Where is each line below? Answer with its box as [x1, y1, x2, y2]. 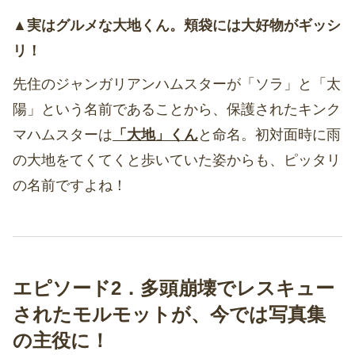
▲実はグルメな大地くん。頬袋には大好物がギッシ [13, 17, 341, 34]
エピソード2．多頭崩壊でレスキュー [13, 277, 334, 300]
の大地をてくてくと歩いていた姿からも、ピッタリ [13, 152, 341, 169]
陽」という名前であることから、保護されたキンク [13, 101, 341, 118]
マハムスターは [13, 127, 113, 143]
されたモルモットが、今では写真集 [13, 303, 326, 326]
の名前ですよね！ [13, 177, 127, 194]
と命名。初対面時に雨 [198, 127, 341, 143]
